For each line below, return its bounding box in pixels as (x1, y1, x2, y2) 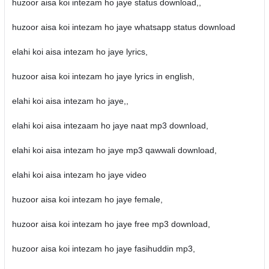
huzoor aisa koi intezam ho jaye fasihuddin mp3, (11, 244, 195, 253)
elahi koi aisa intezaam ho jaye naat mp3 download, (11, 121, 208, 130)
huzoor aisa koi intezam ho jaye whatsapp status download (11, 22, 235, 32)
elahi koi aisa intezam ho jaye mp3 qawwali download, (11, 145, 217, 155)
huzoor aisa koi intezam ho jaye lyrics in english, (11, 71, 195, 81)
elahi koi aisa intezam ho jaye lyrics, (11, 47, 148, 56)
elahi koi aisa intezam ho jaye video (11, 170, 147, 180)
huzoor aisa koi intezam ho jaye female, (11, 195, 163, 204)
